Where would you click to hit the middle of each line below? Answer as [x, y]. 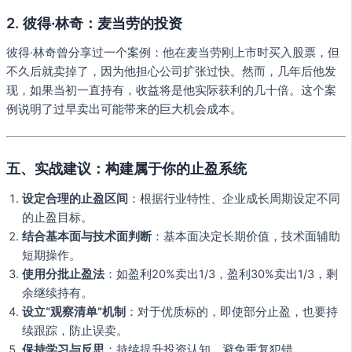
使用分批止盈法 [63, 275]
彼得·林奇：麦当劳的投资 [103, 22]
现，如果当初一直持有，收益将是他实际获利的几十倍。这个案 [171, 91]
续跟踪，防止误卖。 [75, 331]
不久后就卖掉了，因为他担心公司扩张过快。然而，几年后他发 [171, 72]
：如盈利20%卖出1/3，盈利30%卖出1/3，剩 [221, 275]
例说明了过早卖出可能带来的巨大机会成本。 [124, 110]
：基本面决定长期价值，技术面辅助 [246, 237]
